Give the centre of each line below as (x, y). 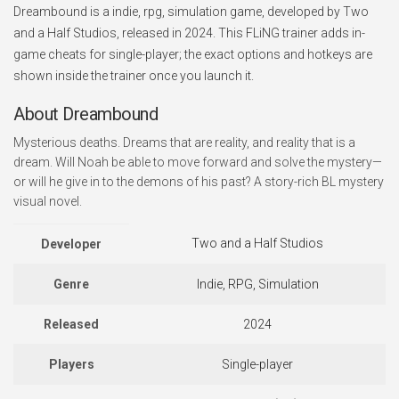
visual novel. (48, 201)
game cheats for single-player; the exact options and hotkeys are (193, 54)
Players (71, 364)
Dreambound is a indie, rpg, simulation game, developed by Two (191, 12)
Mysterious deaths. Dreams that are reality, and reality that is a (184, 142)
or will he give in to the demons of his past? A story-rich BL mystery (199, 182)
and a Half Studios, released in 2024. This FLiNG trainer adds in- (189, 33)
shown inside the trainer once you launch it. (134, 76)
